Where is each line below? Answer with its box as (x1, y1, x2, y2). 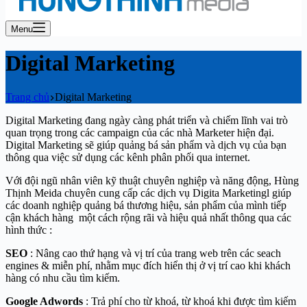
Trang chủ (5, 90, 49, 103)
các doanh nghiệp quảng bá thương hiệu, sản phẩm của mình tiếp (5, 199, 286, 211)
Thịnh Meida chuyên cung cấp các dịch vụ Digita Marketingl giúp (5, 186, 291, 199)
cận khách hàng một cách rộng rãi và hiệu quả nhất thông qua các (5, 211, 291, 223)
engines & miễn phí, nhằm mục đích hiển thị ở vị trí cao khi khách (5, 259, 291, 271)
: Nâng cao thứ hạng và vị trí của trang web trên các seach (27, 247, 281, 259)
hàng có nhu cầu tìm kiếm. (5, 271, 120, 284)
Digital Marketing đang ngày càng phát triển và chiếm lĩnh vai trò (5, 114, 288, 126)
